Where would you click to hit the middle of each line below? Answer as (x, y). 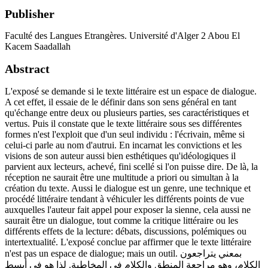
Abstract (27, 68)
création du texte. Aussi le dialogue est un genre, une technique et (128, 188)
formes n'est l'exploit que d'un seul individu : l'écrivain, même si (125, 134)
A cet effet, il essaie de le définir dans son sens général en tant (121, 102)
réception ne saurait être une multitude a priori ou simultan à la (122, 177)
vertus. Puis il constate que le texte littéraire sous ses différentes (123, 123)
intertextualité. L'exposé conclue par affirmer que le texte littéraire (128, 242)
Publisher (30, 13)
